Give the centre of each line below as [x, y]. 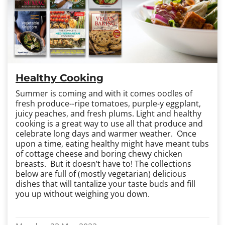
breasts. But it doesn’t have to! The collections [103, 164]
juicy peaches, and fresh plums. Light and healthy [108, 114]
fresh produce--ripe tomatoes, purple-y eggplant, [108, 103]
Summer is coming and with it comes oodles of [104, 93]
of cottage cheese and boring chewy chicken [99, 154]
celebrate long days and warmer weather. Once [106, 134]
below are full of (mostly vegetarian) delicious [101, 174]
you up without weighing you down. [83, 194]
